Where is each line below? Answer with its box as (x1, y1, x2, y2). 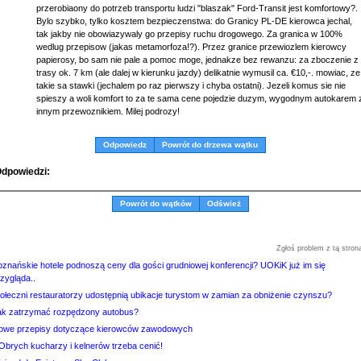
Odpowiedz (103, 140, 147, 149)
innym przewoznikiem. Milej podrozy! (36, 106, 180, 116)
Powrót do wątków (120, 199, 192, 208)
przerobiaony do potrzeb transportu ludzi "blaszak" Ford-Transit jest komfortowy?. (36, 3, 358, 13)
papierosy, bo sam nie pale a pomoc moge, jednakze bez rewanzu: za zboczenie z (36, 55, 359, 64)
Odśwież (207, 199, 241, 208)
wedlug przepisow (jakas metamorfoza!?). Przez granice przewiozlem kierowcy (36, 42, 346, 52)
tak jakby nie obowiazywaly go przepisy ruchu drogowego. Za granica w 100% (36, 29, 342, 39)
